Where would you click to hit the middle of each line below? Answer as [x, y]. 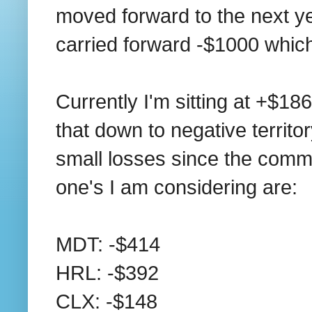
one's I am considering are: [177, 187]
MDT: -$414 [108, 244]
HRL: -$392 [107, 272]
